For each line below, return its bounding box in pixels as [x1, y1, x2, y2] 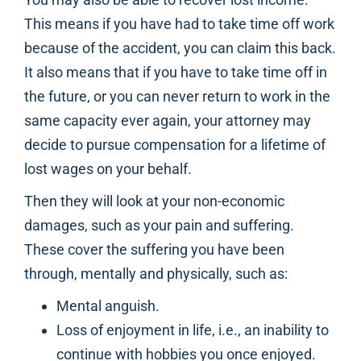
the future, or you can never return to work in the [24, 88, 330, 106]
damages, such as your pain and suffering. [24, 217, 294, 234]
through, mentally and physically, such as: [24, 265, 288, 283]
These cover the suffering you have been [24, 241, 284, 259]
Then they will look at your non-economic [24, 193, 284, 210]
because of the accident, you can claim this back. [24, 39, 336, 57]
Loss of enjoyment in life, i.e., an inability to [56, 322, 329, 339]
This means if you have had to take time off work [24, 15, 334, 33]
